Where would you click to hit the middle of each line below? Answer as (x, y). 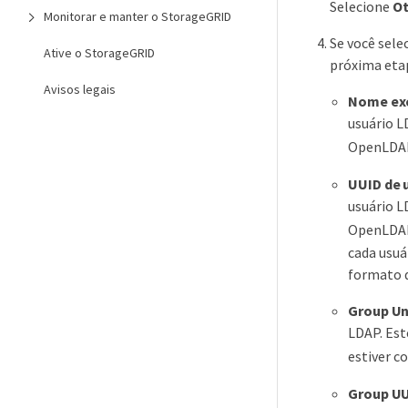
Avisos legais (80, 89)
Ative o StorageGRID (99, 53)
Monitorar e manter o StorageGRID (138, 16)
